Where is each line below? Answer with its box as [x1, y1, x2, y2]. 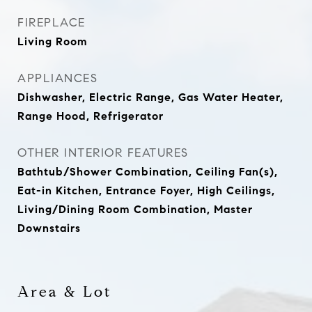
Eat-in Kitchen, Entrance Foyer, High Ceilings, [17, 184, 275, 197]
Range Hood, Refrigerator [17, 109, 164, 123]
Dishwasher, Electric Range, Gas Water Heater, [17, 91, 283, 104]
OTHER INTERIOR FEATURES [17, 146, 189, 160]
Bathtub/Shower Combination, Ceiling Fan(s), [17, 165, 278, 178]
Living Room [17, 35, 88, 48]
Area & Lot [17, 283, 112, 301]
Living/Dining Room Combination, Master [17, 203, 253, 216]
